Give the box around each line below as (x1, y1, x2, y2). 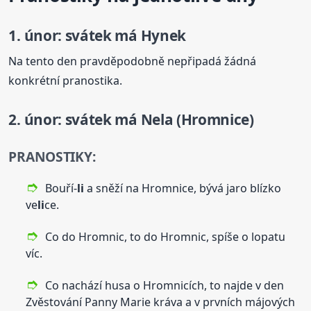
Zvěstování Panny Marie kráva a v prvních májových (26, 294, 296, 310)
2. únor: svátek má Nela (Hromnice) (8, 109, 254, 129)
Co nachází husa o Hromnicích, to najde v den (45, 277, 285, 293)
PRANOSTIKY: (8, 146, 96, 166)
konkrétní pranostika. (8, 72, 123, 88)
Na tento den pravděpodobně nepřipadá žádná (8, 53, 257, 69)
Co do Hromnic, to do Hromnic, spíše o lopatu (45, 228, 286, 244)
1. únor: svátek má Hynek (8, 26, 186, 46)
